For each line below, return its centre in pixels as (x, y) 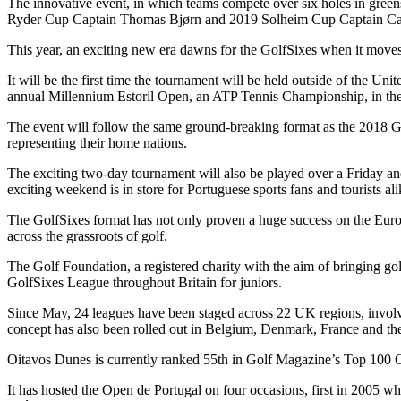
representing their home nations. (97, 142)
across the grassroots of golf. (87, 235)
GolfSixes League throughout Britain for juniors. (145, 282)
